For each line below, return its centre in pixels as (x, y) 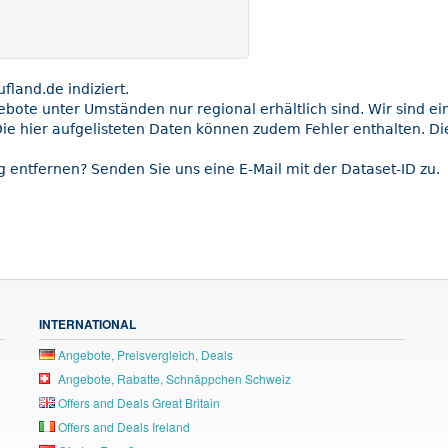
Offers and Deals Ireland (122, 426)
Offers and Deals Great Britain (137, 402)
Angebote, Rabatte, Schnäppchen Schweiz (173, 378)
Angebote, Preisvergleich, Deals (144, 354)
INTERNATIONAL (87, 323)
